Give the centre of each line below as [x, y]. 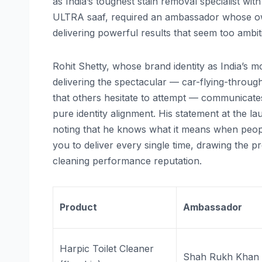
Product [79, 207]
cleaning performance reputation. [127, 161]
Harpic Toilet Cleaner [107, 248]
